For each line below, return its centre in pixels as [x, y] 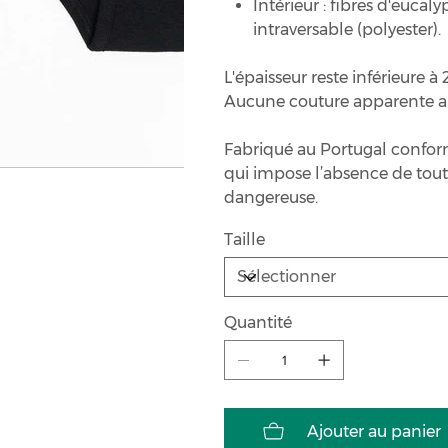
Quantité [258, 322]
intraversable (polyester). [346, 29]
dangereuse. [271, 197]
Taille [244, 239]
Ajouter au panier [373, 431]
